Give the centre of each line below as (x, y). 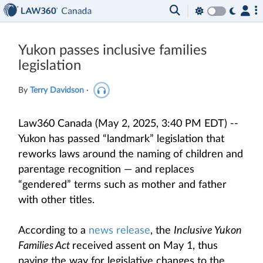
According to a (53, 231)
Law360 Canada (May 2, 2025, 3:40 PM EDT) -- (128, 124)
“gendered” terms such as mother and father (122, 185)
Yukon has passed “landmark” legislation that (121, 139)
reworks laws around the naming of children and (131, 154)
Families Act (45, 246)
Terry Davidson (57, 90)
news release (119, 231)
